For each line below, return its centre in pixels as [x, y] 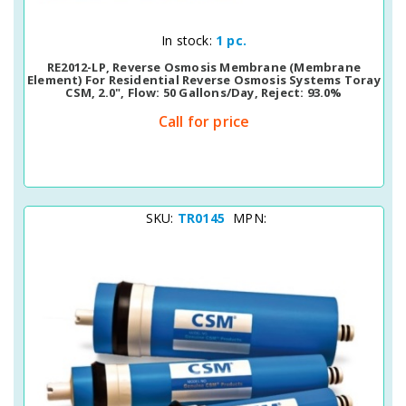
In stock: [188, 40]
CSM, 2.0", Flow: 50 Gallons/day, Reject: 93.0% [204, 92]
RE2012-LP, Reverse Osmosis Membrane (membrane [203, 67]
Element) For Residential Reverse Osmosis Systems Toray [204, 80]
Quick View [172, 38]
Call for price [204, 121]
